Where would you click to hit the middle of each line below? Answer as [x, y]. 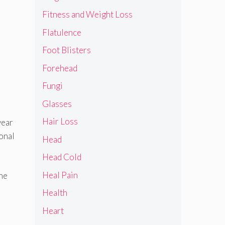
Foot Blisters [66, 50]
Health [54, 193]
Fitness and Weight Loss [87, 15]
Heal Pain [60, 175]
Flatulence [62, 32]
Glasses [57, 103]
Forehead [60, 68]
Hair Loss [60, 122]
